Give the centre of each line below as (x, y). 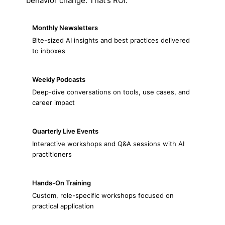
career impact (53, 102)
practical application (63, 206)
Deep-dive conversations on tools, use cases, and (111, 92)
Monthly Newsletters (65, 28)
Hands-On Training (62, 183)
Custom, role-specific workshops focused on (103, 195)
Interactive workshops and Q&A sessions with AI (108, 144)
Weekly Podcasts (59, 79)
